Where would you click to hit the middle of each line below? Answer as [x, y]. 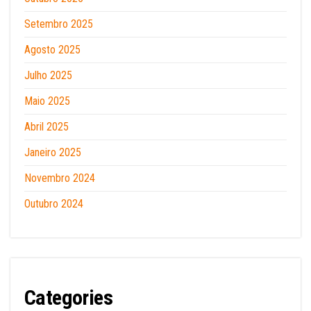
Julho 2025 [48, 75]
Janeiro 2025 [53, 152]
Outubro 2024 [54, 204]
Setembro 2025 [59, 24]
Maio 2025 [47, 101]
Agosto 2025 [52, 50]
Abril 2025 [47, 127]
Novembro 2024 [60, 178]
